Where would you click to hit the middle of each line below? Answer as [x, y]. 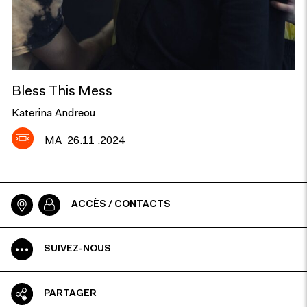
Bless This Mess [62, 92]
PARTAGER [70, 294]
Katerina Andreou [53, 114]
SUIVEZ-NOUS [77, 249]
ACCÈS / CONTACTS [121, 205]
